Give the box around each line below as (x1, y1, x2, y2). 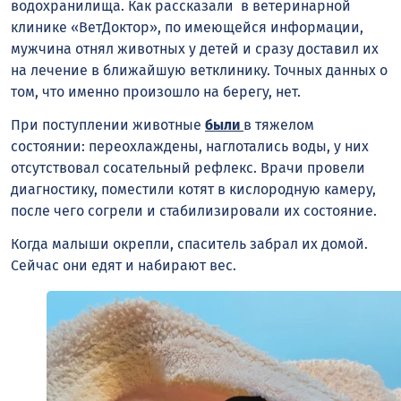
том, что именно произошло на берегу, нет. (11, 83, 301, 100)
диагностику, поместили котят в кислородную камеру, (11, 180, 376, 198)
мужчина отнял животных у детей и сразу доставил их (11, 40, 379, 57)
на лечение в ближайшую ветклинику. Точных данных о (11, 62, 388, 79)
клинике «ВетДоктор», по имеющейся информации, (11, 19, 363, 36)
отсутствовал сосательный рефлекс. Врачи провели (11, 158, 365, 176)
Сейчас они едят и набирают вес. (11, 256, 236, 274)
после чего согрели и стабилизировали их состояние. (11, 201, 377, 219)
